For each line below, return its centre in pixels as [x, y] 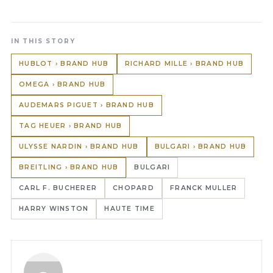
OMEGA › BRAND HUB [62, 85]
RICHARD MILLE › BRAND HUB [184, 64]
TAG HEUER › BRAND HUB [71, 126]
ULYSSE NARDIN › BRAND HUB [79, 147]
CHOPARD [133, 188]
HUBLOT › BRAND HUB [64, 64]
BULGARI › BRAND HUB [200, 147]
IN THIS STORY [43, 41]
